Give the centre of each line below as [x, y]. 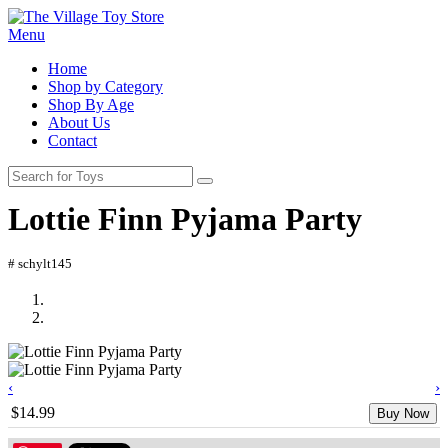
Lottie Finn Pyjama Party [185, 219]
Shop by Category [105, 86]
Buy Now [403, 413]
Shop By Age [91, 104]
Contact [72, 140]
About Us [79, 122]
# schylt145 [40, 263]
